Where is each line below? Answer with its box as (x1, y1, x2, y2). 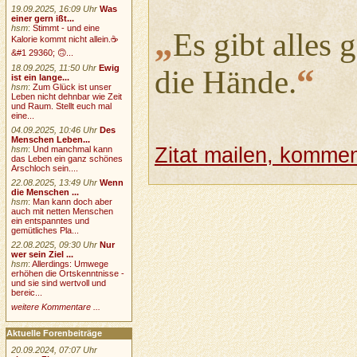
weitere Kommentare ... (11, 301, 101, 312)
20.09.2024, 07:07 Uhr (11, 344, 98, 355)
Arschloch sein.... (11, 163, 79, 173)
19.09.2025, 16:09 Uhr (11, 3, 98, 14)
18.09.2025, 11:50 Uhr (11, 62, 97, 73)
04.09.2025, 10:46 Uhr (11, 124, 98, 135)
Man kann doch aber (33, 196, 113, 206)
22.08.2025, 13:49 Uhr (11, 177, 98, 187)
